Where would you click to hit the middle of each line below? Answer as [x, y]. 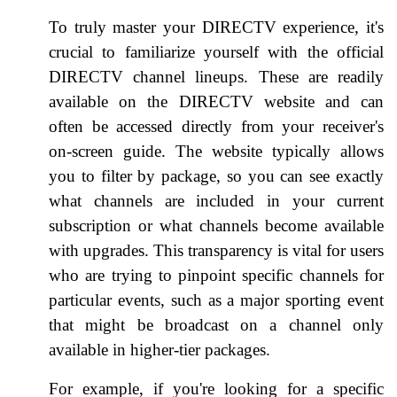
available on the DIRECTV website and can [216, 101]
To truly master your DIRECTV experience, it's [216, 27]
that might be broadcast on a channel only [216, 324]
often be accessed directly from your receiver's [216, 126]
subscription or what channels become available [216, 225]
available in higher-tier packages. [160, 349]
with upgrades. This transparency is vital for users [216, 250]
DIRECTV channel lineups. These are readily [216, 76]
